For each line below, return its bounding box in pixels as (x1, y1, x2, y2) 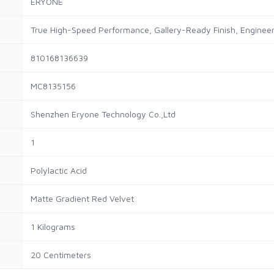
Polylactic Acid (31, 165, 87, 176)
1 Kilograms (31, 221, 75, 232)
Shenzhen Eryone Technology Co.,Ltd (31, 108, 176, 119)
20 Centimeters (31, 249, 91, 260)
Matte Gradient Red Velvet (31, 193, 134, 204)
